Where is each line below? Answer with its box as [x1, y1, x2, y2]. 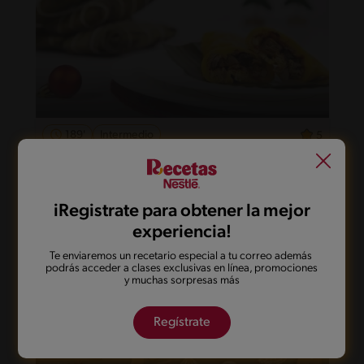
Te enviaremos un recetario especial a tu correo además [50, 250, 314, 262]
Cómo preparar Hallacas [41, 152, 227, 171]
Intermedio [99, 129, 154, 141]
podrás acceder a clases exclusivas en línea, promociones [45, 262, 318, 275]
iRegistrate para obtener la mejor [54, 202, 310, 221]
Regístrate [154, 316, 210, 329]
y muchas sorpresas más [124, 275, 240, 287]
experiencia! [132, 223, 232, 242]
